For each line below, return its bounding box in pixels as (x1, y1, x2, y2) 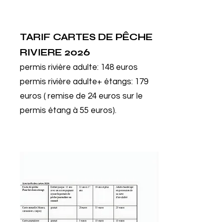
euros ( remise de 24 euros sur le (20, 92, 143, 101)
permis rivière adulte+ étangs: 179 (20, 77, 148, 86)
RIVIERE (20, 47, 64, 58)
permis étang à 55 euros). (20, 106, 116, 115)
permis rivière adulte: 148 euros (20, 63, 138, 72)
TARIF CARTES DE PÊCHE (20, 31, 153, 43)
